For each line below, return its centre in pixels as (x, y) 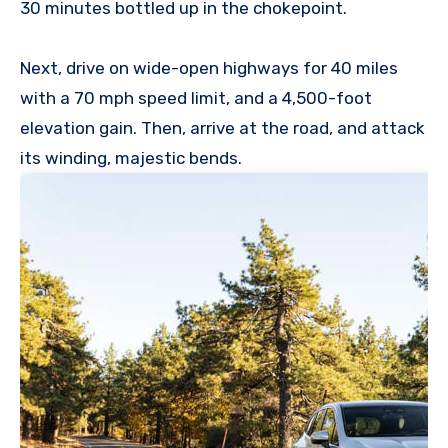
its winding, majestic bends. (135, 158)
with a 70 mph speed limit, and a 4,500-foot (196, 98)
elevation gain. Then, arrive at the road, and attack (222, 128)
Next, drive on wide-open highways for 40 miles (209, 68)
